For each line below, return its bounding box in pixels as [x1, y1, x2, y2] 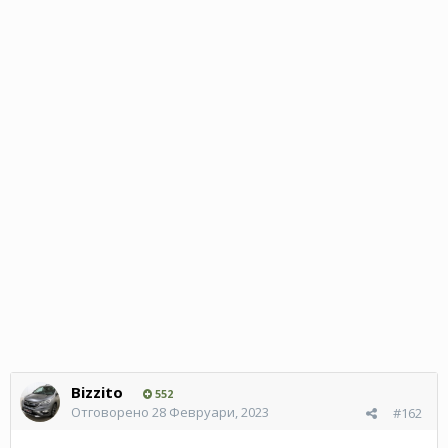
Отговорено [71, 402, 152, 421]
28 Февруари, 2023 [152, 402, 269, 421]
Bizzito [71, 381, 123, 402]
